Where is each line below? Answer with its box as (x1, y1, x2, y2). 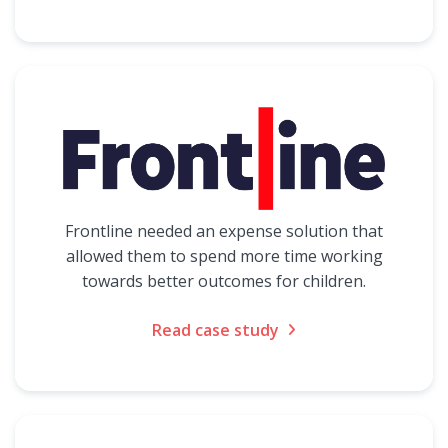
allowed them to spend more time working (65, 245, 383, 267)
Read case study (152, 319, 279, 341)
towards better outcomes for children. (82, 270, 366, 292)
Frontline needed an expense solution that (65, 220, 383, 242)
